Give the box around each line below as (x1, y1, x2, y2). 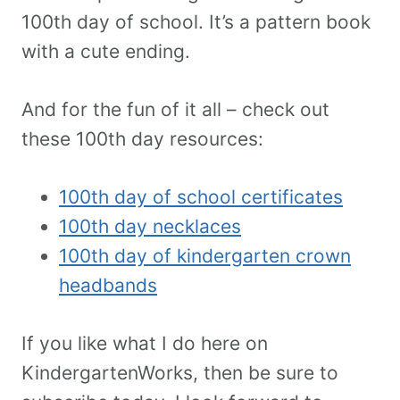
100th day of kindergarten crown (59, 245, 351, 268)
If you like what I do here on (21, 332, 268, 355)
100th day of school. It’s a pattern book (21, 11, 371, 34)
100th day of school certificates (59, 186, 343, 209)
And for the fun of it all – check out (21, 98, 329, 121)
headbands (59, 274, 157, 297)
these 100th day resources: (21, 128, 263, 151)
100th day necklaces (59, 215, 241, 238)
